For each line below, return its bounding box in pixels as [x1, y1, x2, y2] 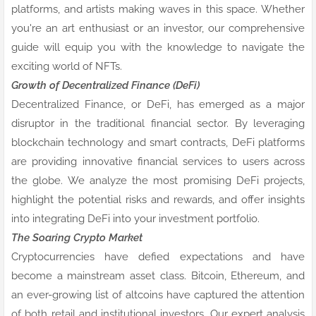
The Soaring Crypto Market [11, 231, 142, 244]
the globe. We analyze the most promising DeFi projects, [11, 174, 305, 187]
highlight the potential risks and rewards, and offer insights [11, 193, 305, 206]
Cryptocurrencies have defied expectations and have [11, 250, 305, 263]
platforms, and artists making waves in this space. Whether [11, 2, 305, 16]
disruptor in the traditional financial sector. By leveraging [11, 116, 305, 130]
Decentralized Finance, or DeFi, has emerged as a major [11, 97, 305, 111]
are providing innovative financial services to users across [11, 154, 305, 168]
